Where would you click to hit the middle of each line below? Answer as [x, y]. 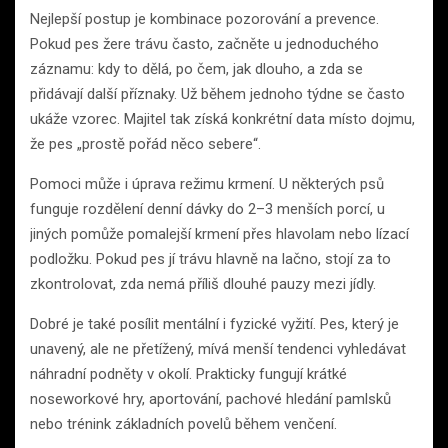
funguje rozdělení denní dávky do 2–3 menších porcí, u [207, 208]
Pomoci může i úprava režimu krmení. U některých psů [207, 183]
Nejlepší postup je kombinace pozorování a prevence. [204, 18]
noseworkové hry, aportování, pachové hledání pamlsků [210, 398]
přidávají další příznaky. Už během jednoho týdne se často [217, 93]
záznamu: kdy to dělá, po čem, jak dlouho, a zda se [196, 68]
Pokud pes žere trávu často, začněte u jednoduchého [204, 43]
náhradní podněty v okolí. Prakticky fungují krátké [188, 373]
